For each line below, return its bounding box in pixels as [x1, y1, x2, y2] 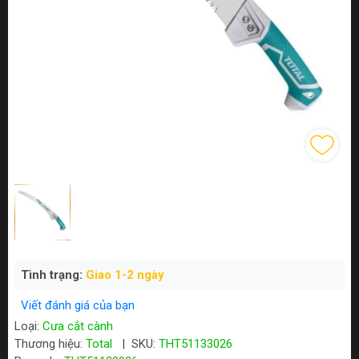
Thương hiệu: [14, 337, 86, 352]
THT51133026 [159, 337, 232, 352]
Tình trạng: [21, 268, 86, 283]
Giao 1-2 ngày [86, 268, 164, 283]
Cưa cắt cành [42, 319, 113, 334]
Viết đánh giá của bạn [21, 298, 135, 313]
